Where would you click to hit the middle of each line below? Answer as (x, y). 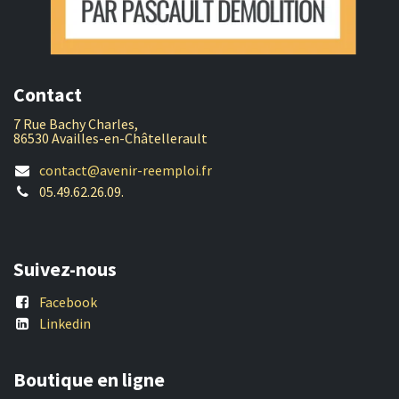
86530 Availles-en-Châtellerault (110, 138)
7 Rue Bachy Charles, (77, 124)
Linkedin (65, 324)
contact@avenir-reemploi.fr (125, 171)
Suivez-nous (65, 270)
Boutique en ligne (89, 380)
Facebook (68, 302)
